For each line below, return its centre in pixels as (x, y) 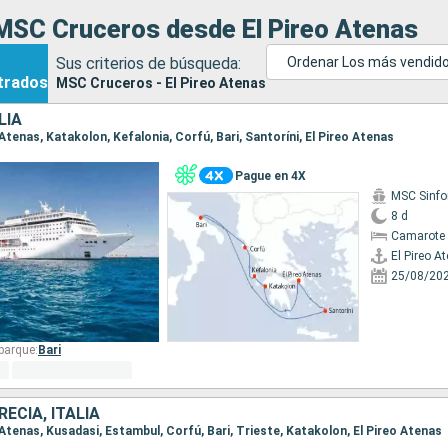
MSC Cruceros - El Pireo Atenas (161, 82)
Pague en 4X (270, 175)
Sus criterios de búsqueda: (148, 63)
